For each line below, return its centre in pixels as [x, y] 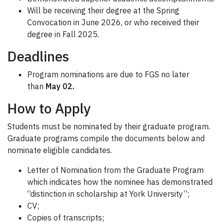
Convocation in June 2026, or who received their [113, 23]
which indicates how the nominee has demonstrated [120, 182]
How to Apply [49, 109]
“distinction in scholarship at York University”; [108, 194]
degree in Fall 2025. [63, 34]
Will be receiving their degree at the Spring [103, 11]
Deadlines [38, 56]
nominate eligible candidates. [60, 150]
